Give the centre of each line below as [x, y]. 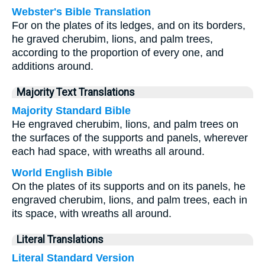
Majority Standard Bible [71, 111]
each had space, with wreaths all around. [108, 151]
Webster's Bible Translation [81, 12]
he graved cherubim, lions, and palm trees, [112, 39]
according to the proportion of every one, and [118, 53]
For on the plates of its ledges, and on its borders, [129, 25]
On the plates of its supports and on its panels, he [129, 186]
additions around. [53, 66]
